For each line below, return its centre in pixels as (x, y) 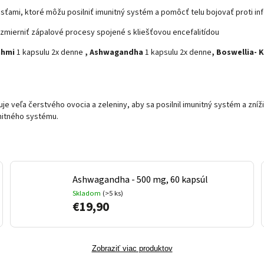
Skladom (88, 194)
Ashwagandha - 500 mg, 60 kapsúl (141, 180)
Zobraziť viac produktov (132, 248)
